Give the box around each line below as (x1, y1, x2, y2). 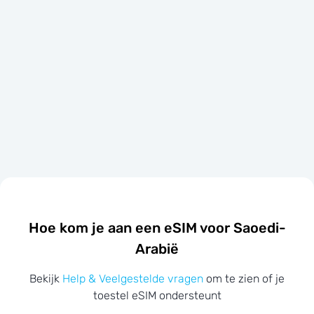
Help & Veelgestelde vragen (62, 272, 203, 286)
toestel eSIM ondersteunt (93, 289, 221, 303)
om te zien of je (203, 272, 285, 286)
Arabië (135, 240, 179, 257)
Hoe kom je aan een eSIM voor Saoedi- (28, 219, 286, 236)
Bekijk (29, 272, 62, 286)
